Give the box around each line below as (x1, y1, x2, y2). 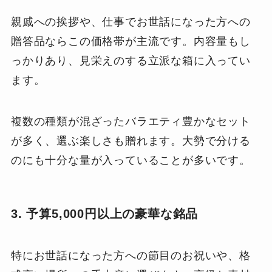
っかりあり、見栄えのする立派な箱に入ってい (10, 55, 251, 67)
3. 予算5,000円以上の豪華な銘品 (10, 207, 199, 221)
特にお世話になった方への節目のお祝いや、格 (10, 250, 251, 262)
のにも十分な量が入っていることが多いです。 (10, 154, 251, 166)
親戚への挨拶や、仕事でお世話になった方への (10, 16, 251, 29)
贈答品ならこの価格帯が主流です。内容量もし (10, 35, 251, 48)
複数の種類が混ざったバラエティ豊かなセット (10, 115, 251, 127)
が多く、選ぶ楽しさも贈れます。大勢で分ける (10, 134, 251, 147)
